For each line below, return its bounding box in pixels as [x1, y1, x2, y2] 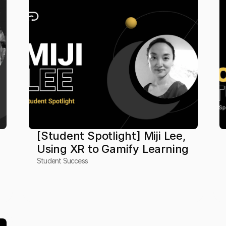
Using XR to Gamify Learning [36, 142, 189, 155]
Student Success [36, 156, 88, 165]
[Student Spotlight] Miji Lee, [36, 129, 186, 142]
